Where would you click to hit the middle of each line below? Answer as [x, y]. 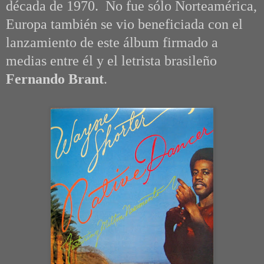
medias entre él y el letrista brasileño [111, 61]
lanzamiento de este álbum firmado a [112, 43]
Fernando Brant [55, 79]
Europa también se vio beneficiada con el [124, 24]
